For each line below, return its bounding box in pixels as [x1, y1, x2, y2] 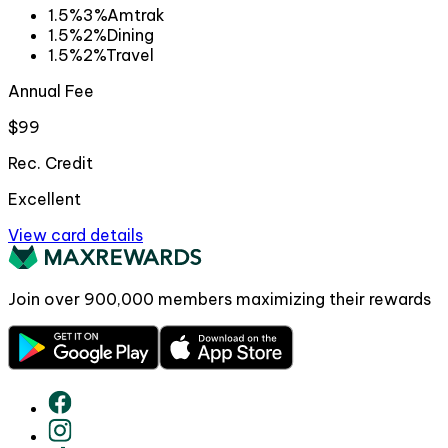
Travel [106, 44, 154, 65]
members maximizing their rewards [154, 288, 431, 309]
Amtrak [107, 4, 165, 25]
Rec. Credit [8, 152, 93, 173]
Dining [107, 24, 154, 45]
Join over [8, 288, 84, 309]
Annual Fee [8, 80, 94, 101]
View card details [8, 224, 143, 245]
